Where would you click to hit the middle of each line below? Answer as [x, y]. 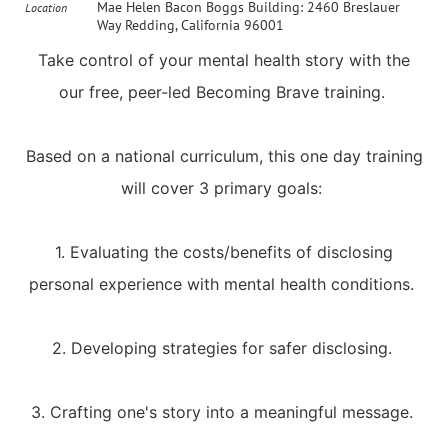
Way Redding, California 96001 [190, 24]
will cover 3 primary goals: [224, 187]
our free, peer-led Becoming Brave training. [224, 91]
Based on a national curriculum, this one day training [224, 155]
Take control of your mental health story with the [224, 59]
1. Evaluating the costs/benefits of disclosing [224, 251]
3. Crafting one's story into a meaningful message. [224, 411]
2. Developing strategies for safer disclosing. [224, 347]
